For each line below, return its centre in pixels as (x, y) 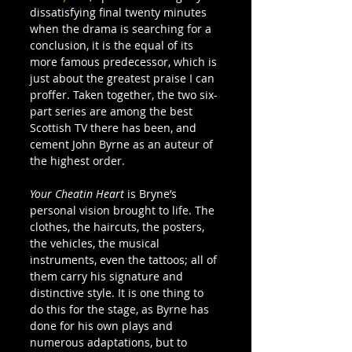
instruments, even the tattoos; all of (125, 259)
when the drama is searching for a (122, 28)
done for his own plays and (103, 325)
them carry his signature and (108, 276)
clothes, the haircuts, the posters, (119, 226)
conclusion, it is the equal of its (113, 45)
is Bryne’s (152, 193)
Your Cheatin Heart (77, 193)
